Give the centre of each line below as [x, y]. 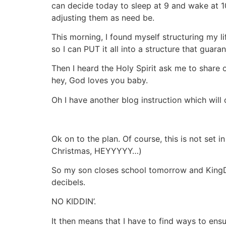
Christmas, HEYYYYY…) [97, 151]
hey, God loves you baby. [100, 80]
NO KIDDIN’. [74, 202]
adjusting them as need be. [103, 17]
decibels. [68, 182]
